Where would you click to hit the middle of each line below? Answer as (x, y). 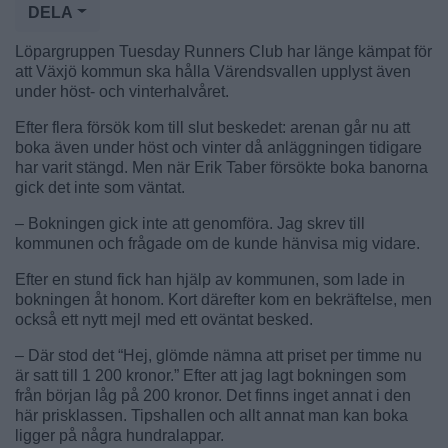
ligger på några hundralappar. (119, 435)
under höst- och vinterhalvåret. (122, 91)
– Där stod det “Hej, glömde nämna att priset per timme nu (218, 355)
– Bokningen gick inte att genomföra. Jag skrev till (190, 223)
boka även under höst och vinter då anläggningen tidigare (218, 147)
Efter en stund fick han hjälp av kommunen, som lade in (210, 279)
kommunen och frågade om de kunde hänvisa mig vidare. (217, 243)
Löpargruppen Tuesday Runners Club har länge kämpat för (223, 51)
